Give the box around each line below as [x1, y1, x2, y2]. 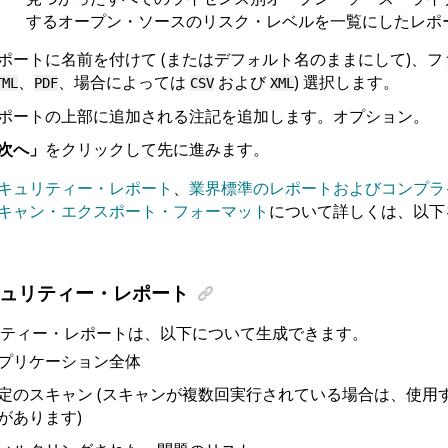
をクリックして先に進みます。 [44, 137, 269, 160]
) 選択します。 [293, 70, 399, 93]
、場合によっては [57, 70, 190, 93]
